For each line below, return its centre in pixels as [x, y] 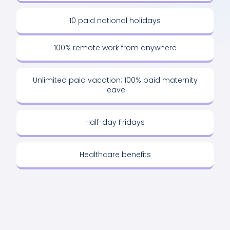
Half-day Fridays [115, 122]
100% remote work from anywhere [115, 48]
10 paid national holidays [115, 21]
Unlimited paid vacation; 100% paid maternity [115, 80]
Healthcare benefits [115, 155]
